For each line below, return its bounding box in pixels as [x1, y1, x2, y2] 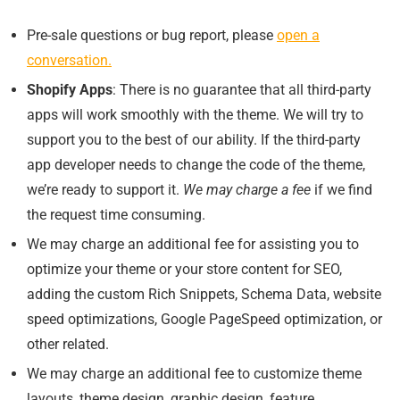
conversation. [27, 51, 112, 69]
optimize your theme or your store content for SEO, [27, 260, 342, 278]
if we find [311, 180, 372, 198]
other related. [27, 335, 109, 353]
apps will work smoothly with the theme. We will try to [27, 105, 363, 123]
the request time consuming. [27, 205, 205, 223]
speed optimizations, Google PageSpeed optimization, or [27, 310, 382, 328]
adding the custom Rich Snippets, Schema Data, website [27, 285, 381, 303]
